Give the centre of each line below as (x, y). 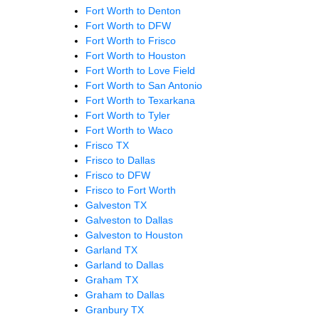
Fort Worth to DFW (128, 25)
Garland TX (111, 250)
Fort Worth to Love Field (140, 70)
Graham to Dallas (125, 294)
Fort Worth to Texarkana (140, 100)
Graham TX (112, 279)
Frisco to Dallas (120, 160)
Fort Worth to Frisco (131, 40)
